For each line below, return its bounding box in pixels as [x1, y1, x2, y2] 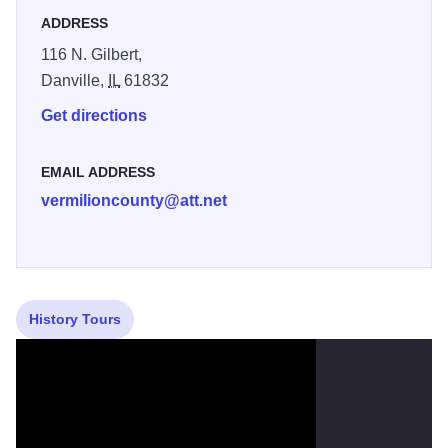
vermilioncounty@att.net [41, 192, 227, 210]
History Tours [29, 311, 121, 328]
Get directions [41, 107, 147, 125]
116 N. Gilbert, [41, 46, 142, 64]
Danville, [41, 72, 108, 90]
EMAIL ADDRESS [41, 164, 155, 181]
